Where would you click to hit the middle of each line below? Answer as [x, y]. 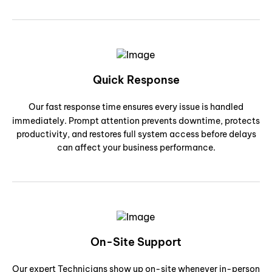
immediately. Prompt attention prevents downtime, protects [136, 121]
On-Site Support [136, 242]
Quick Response [136, 80]
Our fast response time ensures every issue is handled [136, 107]
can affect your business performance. [136, 147]
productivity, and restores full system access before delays [136, 134]
